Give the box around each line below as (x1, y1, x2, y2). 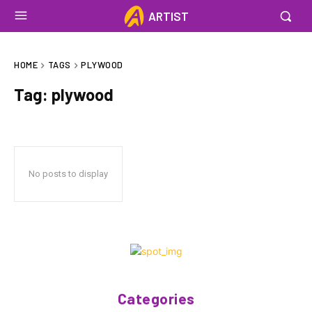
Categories (117, 289, 195, 307)
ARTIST (148, 8, 189, 23)
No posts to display (29, 168, 108, 179)
